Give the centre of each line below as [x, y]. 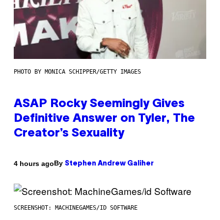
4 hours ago [34, 163]
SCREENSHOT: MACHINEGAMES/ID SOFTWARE [76, 208]
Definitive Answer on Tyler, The [104, 119]
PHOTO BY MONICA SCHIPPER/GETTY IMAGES [77, 72]
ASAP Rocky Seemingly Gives [99, 104]
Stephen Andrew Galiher [109, 164]
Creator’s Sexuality [69, 134]
